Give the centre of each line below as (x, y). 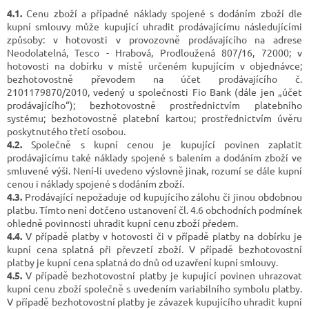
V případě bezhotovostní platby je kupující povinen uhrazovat (162, 275)
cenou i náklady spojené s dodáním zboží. (96, 183)
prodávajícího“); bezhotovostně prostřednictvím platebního (154, 104)
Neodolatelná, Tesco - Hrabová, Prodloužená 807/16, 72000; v (154, 52)
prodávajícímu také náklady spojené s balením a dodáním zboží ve (154, 157)
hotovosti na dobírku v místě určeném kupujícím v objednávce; (154, 65)
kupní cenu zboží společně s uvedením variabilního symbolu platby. (154, 288)
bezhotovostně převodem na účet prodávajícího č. (154, 78)
